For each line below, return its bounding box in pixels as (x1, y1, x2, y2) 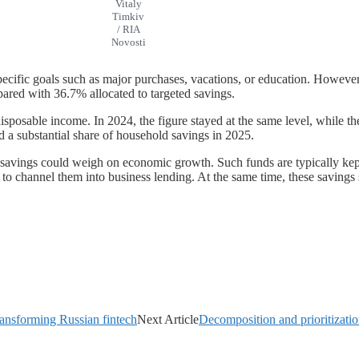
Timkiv (112, 10, 144, 22)
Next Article (137, 312, 199, 326)
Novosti (111, 35, 146, 48)
